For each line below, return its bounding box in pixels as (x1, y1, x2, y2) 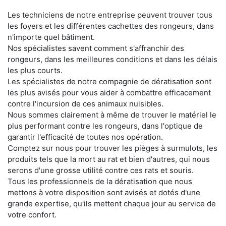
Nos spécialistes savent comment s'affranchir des (8, 43, 184, 53)
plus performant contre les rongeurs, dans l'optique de (8, 121, 203, 131)
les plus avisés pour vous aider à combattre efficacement (8, 87, 211, 97)
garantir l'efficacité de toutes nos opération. (8, 132, 163, 142)
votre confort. (8, 209, 56, 219)
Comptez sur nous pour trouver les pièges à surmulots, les (8, 143, 217, 153)
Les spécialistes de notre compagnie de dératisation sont (8, 76, 211, 86)
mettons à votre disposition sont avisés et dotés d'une (8, 187, 200, 197)
